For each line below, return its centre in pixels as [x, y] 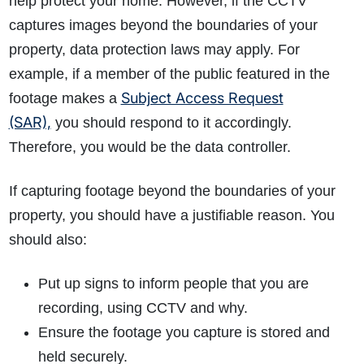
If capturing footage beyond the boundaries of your [172, 191]
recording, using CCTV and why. [143, 308]
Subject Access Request [202, 98]
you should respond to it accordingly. [171, 123]
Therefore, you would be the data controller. [149, 147]
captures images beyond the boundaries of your [163, 26]
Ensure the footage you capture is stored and [184, 333]
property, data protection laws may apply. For [154, 50]
